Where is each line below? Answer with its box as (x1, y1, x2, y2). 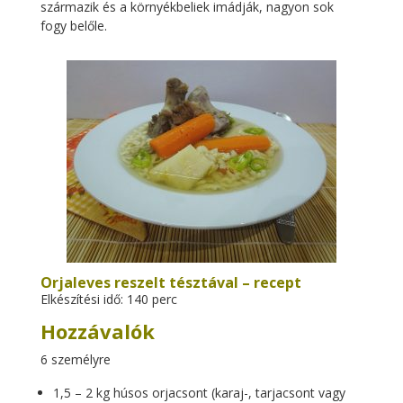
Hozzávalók (40, 318, 155, 345)
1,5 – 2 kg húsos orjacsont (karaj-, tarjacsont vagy (52, 384, 345, 401)
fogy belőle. (40, 17, 107, 34)
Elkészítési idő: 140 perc (40, 291, 177, 308)
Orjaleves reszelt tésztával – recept (40, 273, 301, 292)
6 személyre (40, 351, 111, 368)
